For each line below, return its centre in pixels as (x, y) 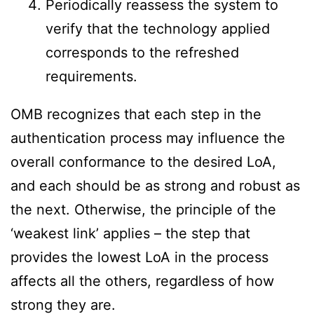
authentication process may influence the (148, 138)
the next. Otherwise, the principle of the (143, 210)
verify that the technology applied (158, 29)
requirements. (91, 77)
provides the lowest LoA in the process (139, 258)
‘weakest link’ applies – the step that (130, 234)
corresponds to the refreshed (142, 53)
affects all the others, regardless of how (142, 281)
